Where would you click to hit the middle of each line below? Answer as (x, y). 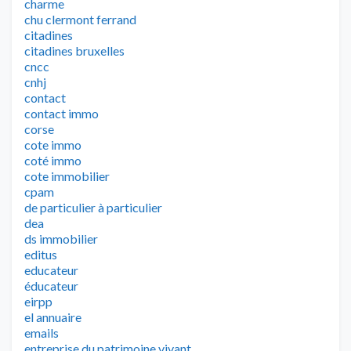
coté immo (53, 160)
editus (41, 254)
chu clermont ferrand (80, 19)
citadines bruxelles (74, 50)
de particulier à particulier (93, 207)
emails (42, 332)
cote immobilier (67, 175)
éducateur (51, 285)
